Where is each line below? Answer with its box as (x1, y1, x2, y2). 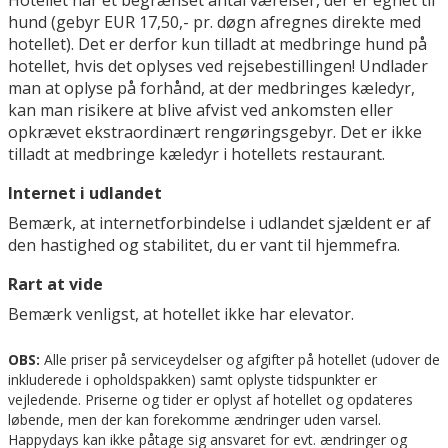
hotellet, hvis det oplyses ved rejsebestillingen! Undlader (8, 55, 428, 78)
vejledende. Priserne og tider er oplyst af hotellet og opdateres (8, 390, 413, 410)
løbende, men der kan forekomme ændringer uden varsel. (8, 410, 381, 430)
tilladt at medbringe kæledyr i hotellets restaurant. (8, 143, 385, 166)
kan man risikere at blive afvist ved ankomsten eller (8, 99, 393, 122)
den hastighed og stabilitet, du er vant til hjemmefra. (8, 234, 400, 257)
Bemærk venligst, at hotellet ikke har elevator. (8, 303, 354, 326)
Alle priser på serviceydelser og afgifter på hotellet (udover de (40, 350, 440, 370)
